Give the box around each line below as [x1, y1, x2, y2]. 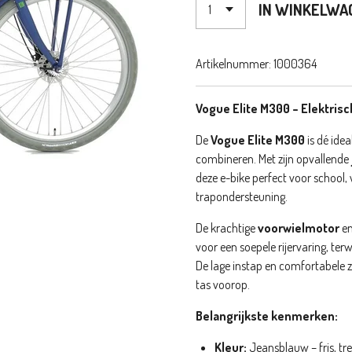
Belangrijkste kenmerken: [196, 307, 338, 324]
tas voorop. [196, 276, 250, 292]
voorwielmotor [258, 219, 339, 236]
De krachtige [196, 219, 258, 236]
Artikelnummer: [196, 55, 271, 71]
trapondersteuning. [196, 188, 288, 204]
